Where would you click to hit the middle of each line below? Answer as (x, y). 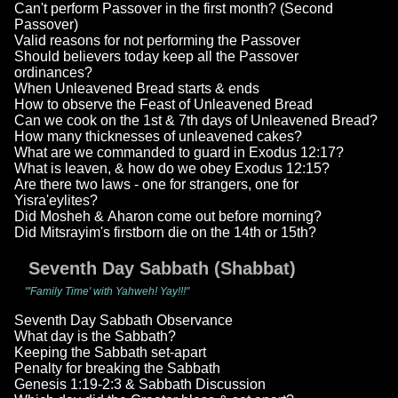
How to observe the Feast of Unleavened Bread (163, 105)
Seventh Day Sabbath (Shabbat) (162, 269)
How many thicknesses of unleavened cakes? (158, 137)
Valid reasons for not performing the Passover (157, 41)
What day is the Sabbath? (95, 337)
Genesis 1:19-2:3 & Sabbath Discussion (140, 385)
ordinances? (53, 73)
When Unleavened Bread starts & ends (137, 89)
